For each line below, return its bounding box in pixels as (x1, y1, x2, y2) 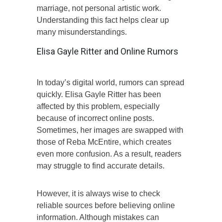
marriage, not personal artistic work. (37, 3, 161, 12)
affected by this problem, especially (37, 102, 160, 111)
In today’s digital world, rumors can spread (37, 78, 184, 87)
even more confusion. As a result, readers (37, 149, 181, 158)
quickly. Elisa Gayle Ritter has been (37, 90, 161, 99)
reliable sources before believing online (37, 201, 175, 210)
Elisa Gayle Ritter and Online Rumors (37, 46, 178, 56)
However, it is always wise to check (37, 189, 160, 198)
